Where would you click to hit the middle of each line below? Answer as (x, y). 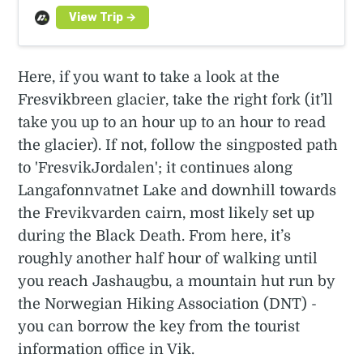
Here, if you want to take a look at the (149, 77)
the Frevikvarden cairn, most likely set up (167, 213)
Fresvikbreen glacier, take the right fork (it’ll (176, 99)
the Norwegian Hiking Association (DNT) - (168, 303)
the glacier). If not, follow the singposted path (178, 145)
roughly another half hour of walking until (168, 258)
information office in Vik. (107, 349)
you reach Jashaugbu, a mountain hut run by (177, 281)
